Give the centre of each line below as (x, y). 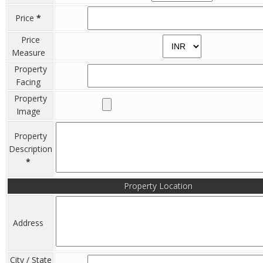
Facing (31, 82)
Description (31, 149)
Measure (31, 53)
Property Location (158, 186)
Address (31, 223)
